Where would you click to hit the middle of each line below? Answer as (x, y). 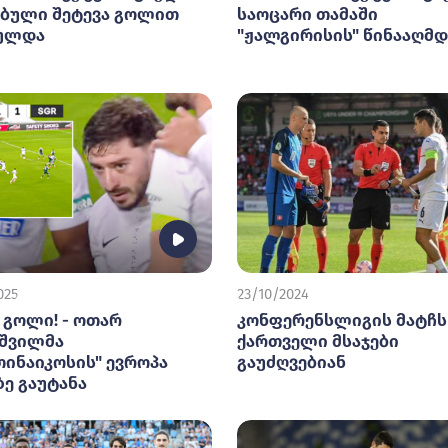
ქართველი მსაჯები (318, 341)
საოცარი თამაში (307, 14)
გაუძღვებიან (291, 362)
